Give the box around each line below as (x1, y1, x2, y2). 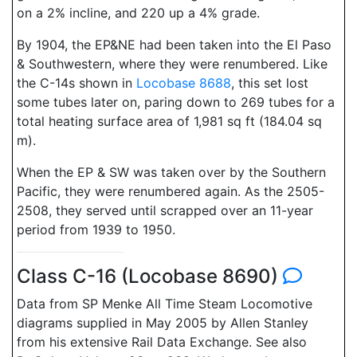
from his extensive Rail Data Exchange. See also (17, 334, 307, 350)
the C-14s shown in (17, 75, 136, 91)
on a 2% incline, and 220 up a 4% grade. (17, 5, 260, 21)
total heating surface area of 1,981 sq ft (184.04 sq (17, 113, 322, 129)
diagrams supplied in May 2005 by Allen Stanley (17, 315, 308, 331)
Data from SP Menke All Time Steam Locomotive (17, 296, 312, 312)
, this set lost (231, 75, 308, 91)
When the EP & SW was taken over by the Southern (17, 164, 326, 180)
